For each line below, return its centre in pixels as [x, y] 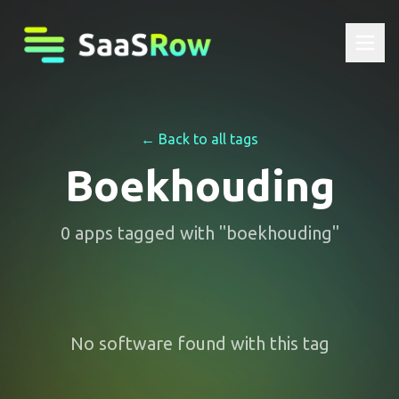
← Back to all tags [199, 139]
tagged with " [169, 233]
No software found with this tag [199, 343]
